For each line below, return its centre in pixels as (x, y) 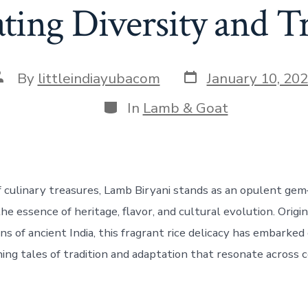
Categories (137, 105)
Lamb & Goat (185, 108)
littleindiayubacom (99, 78)
